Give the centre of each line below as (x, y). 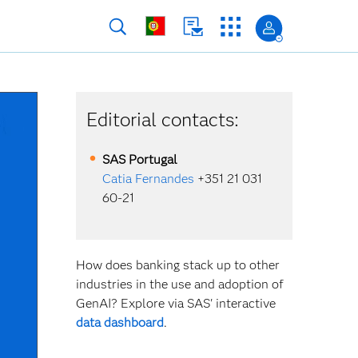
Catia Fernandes (149, 179)
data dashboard (119, 322)
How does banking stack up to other (177, 265)
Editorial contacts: (163, 119)
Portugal (153, 159)
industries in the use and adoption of (179, 284)
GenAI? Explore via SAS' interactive (175, 303)
